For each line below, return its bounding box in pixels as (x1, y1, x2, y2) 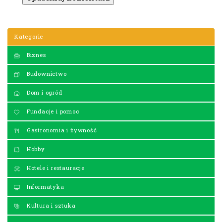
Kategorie (14, 32, 44, 40)
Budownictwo (25, 69, 67, 77)
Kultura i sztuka (25, 201, 76, 209)
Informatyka (25, 182, 64, 190)
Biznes (25, 51, 46, 58)
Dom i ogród (25, 88, 62, 96)
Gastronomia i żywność (25, 126, 97, 134)
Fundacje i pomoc (25, 107, 79, 115)
